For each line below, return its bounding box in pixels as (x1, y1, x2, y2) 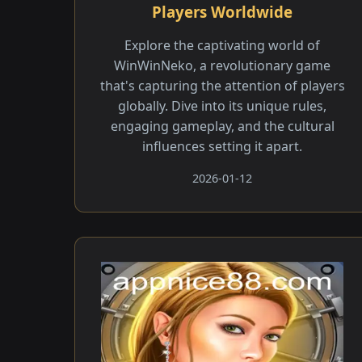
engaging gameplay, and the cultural (110, 117, 335, 135)
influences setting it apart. (142, 137, 303, 155)
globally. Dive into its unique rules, (118, 97, 327, 115)
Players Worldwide (152, 2, 293, 22)
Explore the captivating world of (124, 36, 321, 54)
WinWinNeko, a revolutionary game (114, 57, 331, 74)
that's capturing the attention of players (99, 77, 345, 95)
